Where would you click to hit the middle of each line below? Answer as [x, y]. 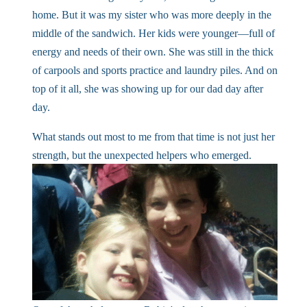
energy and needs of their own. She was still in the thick [152, 52]
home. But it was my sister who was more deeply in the [151, 15]
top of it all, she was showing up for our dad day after [147, 89]
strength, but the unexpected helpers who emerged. [142, 155]
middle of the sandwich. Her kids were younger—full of [153, 33]
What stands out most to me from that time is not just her [153, 137]
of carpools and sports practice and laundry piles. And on [155, 70]
